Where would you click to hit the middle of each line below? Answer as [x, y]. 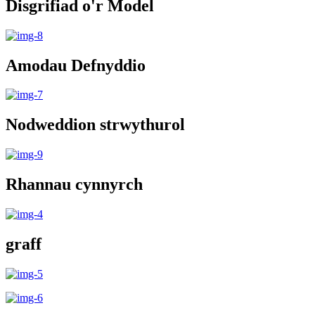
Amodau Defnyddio [76, 65]
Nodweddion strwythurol [95, 125]
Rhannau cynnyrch [74, 185]
